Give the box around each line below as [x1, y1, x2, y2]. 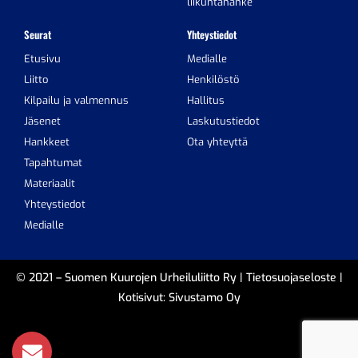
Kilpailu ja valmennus [24, 93, 129, 107]
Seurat [24, 26, 51, 42]
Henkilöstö [187, 72, 240, 86]
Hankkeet [24, 134, 70, 149]
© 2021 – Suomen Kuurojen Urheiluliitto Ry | [15, 269, 246, 285]
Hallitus [187, 93, 225, 107]
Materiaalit [24, 176, 75, 190]
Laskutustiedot [187, 113, 260, 128]
